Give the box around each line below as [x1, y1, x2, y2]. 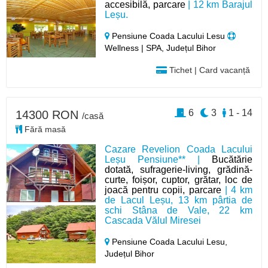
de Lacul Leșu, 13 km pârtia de [105, 195, 252, 205]
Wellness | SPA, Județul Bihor [105, 43, 217, 53]
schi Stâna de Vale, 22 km [105, 205, 252, 215]
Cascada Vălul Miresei [105, 215, 202, 226]
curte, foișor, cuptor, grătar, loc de [105, 175, 252, 185]
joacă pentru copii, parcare [105, 185, 221, 195]
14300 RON [16, 108, 82, 121]
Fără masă [22, 124, 66, 134]
